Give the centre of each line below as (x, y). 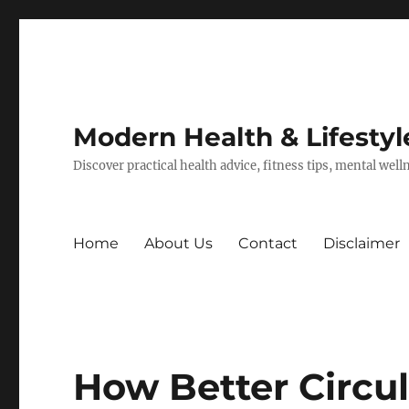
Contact (268, 243)
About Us (179, 243)
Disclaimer (362, 243)
